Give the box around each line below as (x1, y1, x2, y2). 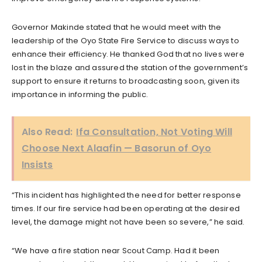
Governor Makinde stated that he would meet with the (12, 21, 222, 33)
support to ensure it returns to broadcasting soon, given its (12, 75, 240, 87)
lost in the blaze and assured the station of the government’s (12, 61, 249, 73)
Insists (22, 157, 53, 171)
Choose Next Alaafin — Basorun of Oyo (22, 141, 212, 155)
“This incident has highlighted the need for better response (12, 189, 241, 201)
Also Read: (22, 125, 73, 139)
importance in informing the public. (12, 88, 148, 100)
